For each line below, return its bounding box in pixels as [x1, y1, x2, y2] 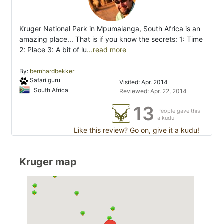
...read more [87, 45, 126, 54]
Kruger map [19, 156, 77, 168]
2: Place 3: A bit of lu [19, 45, 87, 54]
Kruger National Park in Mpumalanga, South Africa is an [19, 24, 200, 33]
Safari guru [29, 76, 60, 84]
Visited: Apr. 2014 [119, 78, 168, 86]
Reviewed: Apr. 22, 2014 [119, 87, 187, 95]
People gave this [157, 107, 200, 115]
